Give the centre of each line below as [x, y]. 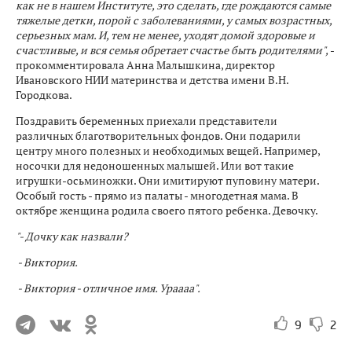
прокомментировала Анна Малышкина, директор [145, 65]
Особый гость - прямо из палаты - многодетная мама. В [157, 195]
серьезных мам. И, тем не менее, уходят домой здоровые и [165, 35]
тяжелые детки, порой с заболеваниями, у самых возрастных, [174, 20]
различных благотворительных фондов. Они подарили [158, 136]
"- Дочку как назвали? [72, 236]
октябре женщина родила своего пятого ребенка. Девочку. [168, 210]
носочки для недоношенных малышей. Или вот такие [155, 165]
